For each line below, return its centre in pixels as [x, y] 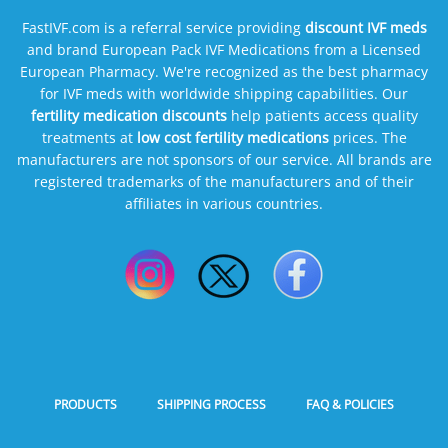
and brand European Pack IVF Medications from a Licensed [224, 49]
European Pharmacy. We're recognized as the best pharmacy [224, 71]
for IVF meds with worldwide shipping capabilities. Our [224, 93]
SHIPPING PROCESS [211, 404]
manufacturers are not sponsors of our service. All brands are [224, 159]
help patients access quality [322, 115]
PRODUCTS [85, 404]
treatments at [89, 137]
